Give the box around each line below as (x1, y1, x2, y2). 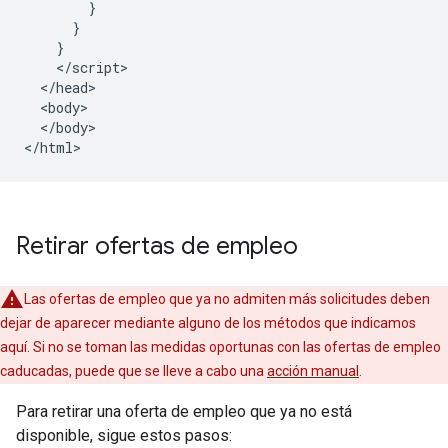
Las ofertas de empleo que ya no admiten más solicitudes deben (24, 290, 430, 307)
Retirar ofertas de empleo (16, 230, 298, 261)
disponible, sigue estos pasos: (16, 425, 232, 445)
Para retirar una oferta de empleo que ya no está (16, 401, 352, 421)
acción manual (267, 362, 359, 379)
